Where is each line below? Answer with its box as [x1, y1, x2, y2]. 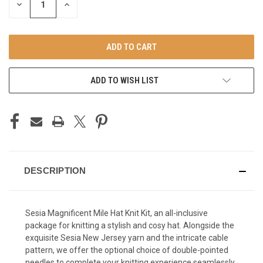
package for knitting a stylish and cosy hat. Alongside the [25, 220, 234, 230]
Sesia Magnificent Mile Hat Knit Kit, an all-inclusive [25, 208, 208, 218]
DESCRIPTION [23, 165, 86, 176]
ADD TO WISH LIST [90, 75, 159, 86]
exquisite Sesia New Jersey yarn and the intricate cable [25, 232, 228, 242]
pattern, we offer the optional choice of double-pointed [25, 245, 228, 255]
